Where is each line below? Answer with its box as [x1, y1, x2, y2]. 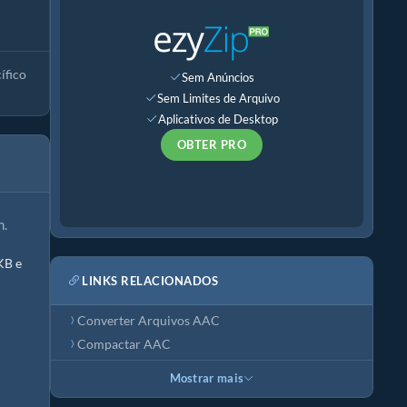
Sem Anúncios [182, 69, 254, 84]
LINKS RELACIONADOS [82, 273, 218, 288]
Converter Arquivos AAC [77, 313, 220, 328]
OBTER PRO [176, 137, 247, 152]
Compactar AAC [77, 337, 171, 352]
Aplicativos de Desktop [158, 111, 278, 126]
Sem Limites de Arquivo [156, 90, 280, 105]
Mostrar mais [169, 372, 244, 385]
